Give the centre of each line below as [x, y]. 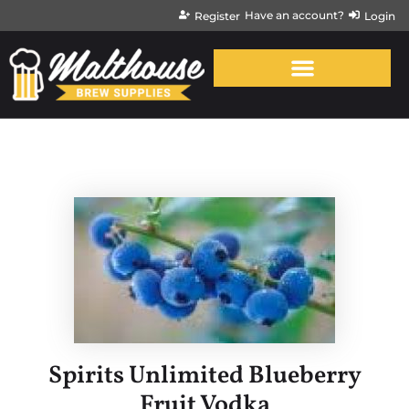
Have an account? [294, 15]
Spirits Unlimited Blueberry [204, 376]
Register [217, 16]
